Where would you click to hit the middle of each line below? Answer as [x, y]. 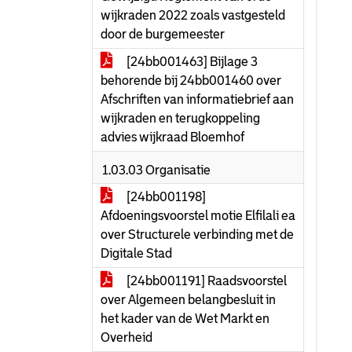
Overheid [126, 337]
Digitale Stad [136, 253]
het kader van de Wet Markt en [185, 319]
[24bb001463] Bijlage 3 [191, 62]
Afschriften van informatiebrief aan [197, 99]
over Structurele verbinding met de [197, 235]
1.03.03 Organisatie [156, 170]
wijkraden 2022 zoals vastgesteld [193, 15]
